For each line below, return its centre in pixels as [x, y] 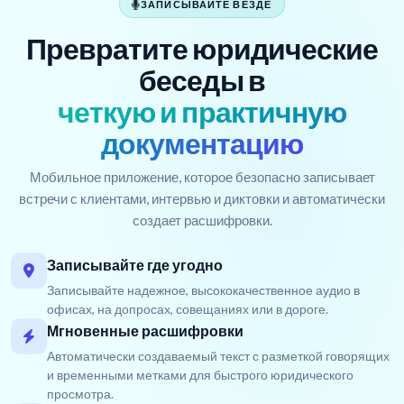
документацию [202, 143]
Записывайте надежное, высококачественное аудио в [203, 290]
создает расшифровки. [202, 220]
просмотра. [80, 394]
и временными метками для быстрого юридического [200, 375]
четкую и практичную [202, 112]
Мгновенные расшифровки [145, 331]
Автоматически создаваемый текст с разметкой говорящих [218, 356]
